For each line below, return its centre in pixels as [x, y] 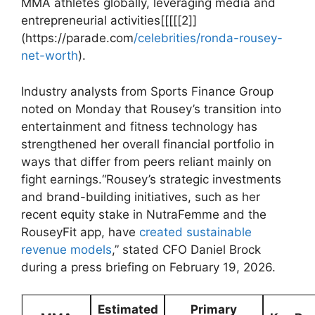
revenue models [66, 249]
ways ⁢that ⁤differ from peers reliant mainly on [146, 161]
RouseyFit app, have [80, 232]
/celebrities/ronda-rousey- [208, 38]
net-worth [50, 56]
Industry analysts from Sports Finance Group [147, 91]
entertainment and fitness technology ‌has [139, 126]
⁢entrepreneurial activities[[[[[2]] [109, 20]
